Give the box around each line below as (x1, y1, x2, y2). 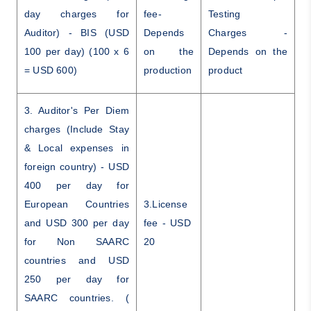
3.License (143, 198, 187, 210)
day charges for (24, 8, 129, 19)
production (143, 64, 192, 76)
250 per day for (24, 273, 129, 285)
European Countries (24, 198, 129, 210)
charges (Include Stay (24, 123, 129, 135)
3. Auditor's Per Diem (24, 104, 129, 116)
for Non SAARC (24, 235, 129, 247)
